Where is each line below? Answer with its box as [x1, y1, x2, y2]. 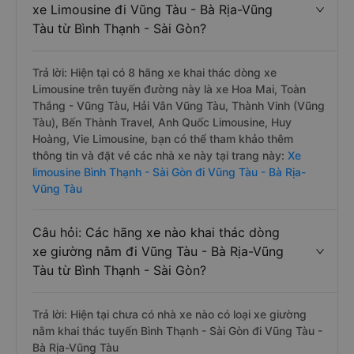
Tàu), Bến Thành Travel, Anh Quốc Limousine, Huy [32, 115, 292, 129]
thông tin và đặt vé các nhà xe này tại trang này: [32, 149, 284, 162]
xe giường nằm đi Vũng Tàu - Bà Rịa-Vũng [32, 243, 284, 259]
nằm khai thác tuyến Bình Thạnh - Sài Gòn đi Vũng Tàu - [32, 324, 322, 337]
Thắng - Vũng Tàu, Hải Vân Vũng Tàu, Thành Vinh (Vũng [32, 99, 325, 112]
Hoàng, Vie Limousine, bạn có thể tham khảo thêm [32, 132, 293, 145]
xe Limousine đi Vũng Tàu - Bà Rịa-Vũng [32, 2, 273, 17]
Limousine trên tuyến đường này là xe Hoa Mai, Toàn [32, 82, 306, 96]
